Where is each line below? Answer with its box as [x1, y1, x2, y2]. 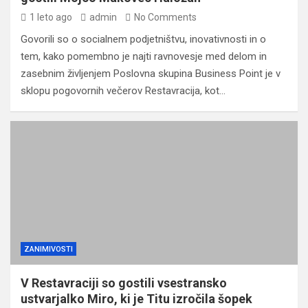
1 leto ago [30, 12, 72, 23]
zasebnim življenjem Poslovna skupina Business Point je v [21, 67, 280, 80]
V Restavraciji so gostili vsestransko [21, 276, 227, 290]
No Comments [134, 12, 197, 23]
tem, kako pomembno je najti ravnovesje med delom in [21, 50, 267, 63]
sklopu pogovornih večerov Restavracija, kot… [21, 85, 225, 97]
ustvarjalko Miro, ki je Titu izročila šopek [21, 291, 252, 306]
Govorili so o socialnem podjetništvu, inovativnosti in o [21, 33, 266, 45]
